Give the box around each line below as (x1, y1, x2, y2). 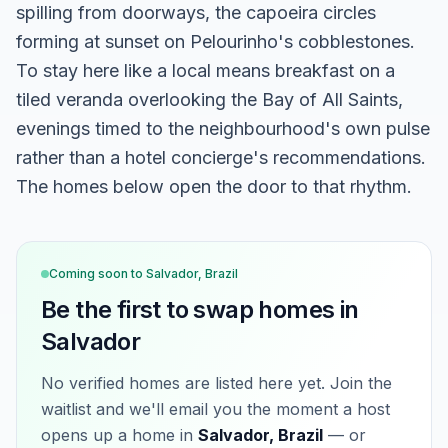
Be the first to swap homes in (41, 295, 359, 324)
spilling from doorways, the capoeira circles (16, 2, 376, 23)
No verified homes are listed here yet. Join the (41, 373, 392, 393)
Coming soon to (49, 266, 146, 281)
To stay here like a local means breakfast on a (16, 60, 395, 81)
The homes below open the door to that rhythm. (16, 176, 412, 197)
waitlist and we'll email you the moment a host (41, 399, 390, 419)
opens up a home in (41, 425, 193, 445)
